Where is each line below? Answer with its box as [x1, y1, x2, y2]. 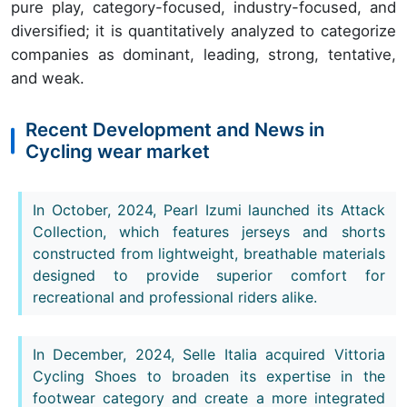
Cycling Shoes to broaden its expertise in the [33, 366, 385, 385]
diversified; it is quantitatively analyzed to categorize [11, 22, 396, 41]
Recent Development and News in [25, 118, 324, 142]
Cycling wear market [25, 140, 210, 164]
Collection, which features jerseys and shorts [33, 222, 385, 241]
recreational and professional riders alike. [33, 287, 317, 306]
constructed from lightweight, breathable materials [33, 243, 385, 263]
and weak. [11, 69, 84, 88]
